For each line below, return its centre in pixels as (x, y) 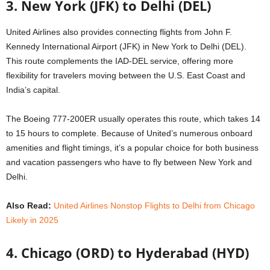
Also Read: (29, 206)
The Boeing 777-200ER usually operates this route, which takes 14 (133, 119)
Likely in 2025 (32, 220)
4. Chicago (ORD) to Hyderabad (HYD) (127, 253)
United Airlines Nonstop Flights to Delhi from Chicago (154, 206)
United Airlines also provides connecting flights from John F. (119, 32)
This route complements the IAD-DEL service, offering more (120, 61)
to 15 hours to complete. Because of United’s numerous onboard (129, 133)
